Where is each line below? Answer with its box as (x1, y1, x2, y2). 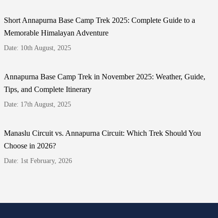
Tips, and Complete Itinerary (4, 85, 91, 93)
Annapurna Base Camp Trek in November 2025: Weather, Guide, (4, 72, 205, 81)
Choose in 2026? (4, 141, 56, 150)
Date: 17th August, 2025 (4, 100, 71, 108)
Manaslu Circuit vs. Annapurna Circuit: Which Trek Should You (4, 128, 201, 137)
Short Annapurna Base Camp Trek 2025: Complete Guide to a (4, 16, 195, 24)
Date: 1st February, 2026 (4, 157, 72, 164)
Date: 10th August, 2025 (4, 44, 71, 52)
